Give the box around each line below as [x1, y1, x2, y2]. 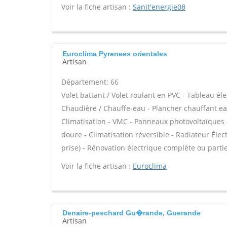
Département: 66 [61, 77, 119, 87]
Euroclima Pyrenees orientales [62, 50, 167, 58]
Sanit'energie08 [133, 2, 185, 12]
